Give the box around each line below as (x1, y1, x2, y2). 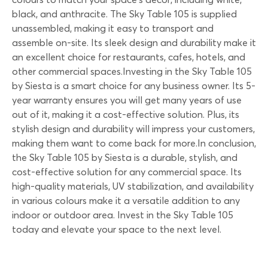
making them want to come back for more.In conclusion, (12, 136, 256, 149)
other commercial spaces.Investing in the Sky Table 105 (12, 65, 252, 77)
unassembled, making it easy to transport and (12, 22, 214, 34)
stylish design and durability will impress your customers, (12, 122, 255, 135)
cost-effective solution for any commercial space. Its (12, 165, 242, 178)
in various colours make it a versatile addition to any (12, 194, 240, 206)
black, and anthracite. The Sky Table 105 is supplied (12, 7, 237, 20)
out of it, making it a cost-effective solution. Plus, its (12, 108, 239, 120)
